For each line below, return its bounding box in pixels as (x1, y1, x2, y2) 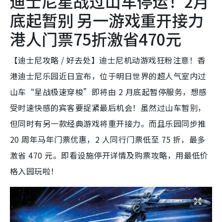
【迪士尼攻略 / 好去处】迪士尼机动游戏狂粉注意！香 (10, 54, 206, 66)
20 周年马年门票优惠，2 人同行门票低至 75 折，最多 (10, 133, 206, 145)
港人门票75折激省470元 (10, 27, 181, 50)
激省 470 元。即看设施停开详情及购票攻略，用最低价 (10, 149, 208, 161)
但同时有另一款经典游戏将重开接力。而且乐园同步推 (10, 117, 206, 129)
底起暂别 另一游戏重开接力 (10, 8, 204, 31)
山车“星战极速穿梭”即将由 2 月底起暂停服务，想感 (10, 85, 207, 98)
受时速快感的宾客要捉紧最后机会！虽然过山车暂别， (10, 101, 206, 113)
